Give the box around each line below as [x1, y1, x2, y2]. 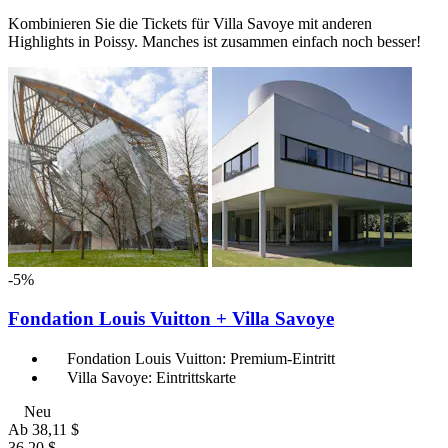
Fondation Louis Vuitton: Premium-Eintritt [67, 349, 335, 367]
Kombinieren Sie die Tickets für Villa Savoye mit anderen [8, 15, 372, 33]
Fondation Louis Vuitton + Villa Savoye [8, 307, 334, 329]
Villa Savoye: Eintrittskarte [67, 368, 236, 386]
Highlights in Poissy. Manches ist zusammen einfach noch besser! [8, 33, 421, 51]
